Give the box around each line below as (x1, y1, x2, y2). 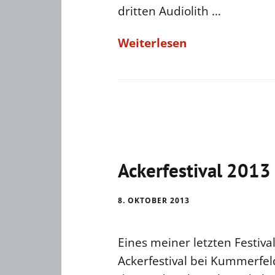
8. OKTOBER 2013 (118, 195, 190, 206)
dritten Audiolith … (118, 3, 221, 19)
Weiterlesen (118, 35, 187, 51)
